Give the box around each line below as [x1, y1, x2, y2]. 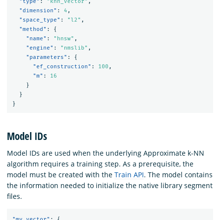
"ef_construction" [32, 63, 91, 70]
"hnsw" [53, 35, 74, 42]
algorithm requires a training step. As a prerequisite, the [7, 159, 193, 169]
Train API [114, 170, 144, 180]
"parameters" [26, 54, 67, 60]
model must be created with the [7, 170, 114, 180]
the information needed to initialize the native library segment [7, 181, 213, 191]
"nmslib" [60, 44, 88, 51]
